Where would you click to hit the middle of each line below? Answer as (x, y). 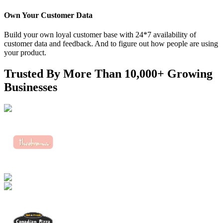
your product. (25, 52)
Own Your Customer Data (48, 15)
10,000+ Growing (168, 73)
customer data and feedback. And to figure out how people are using (111, 43)
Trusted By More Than (64, 73)
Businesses (31, 87)
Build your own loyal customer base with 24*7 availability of (100, 34)
